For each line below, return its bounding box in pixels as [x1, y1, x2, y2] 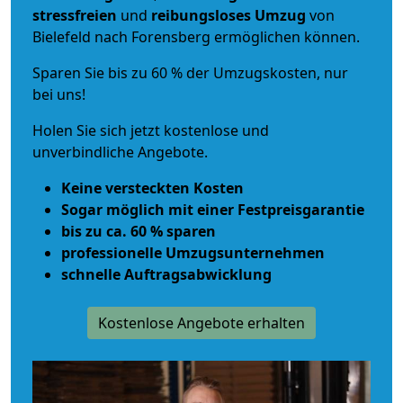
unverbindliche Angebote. [32, 141, 208, 162]
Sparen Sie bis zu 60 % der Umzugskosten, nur [32, 62, 348, 83]
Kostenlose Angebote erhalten [98, 312, 305, 333]
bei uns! [32, 84, 85, 104]
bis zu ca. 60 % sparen [61, 220, 216, 241]
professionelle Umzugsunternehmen [61, 242, 325, 263]
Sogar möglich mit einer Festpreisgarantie [61, 199, 364, 219]
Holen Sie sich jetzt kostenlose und [32, 120, 269, 140]
